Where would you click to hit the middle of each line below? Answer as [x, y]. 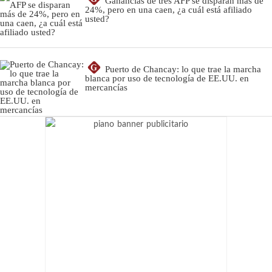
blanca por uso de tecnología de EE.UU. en [167, 79]
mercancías [106, 88]
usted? [97, 19]
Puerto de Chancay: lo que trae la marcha [183, 70]
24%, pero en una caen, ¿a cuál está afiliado [168, 10]
